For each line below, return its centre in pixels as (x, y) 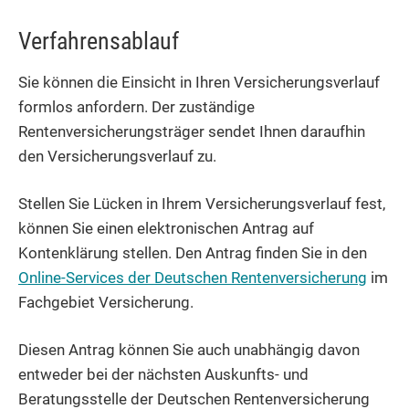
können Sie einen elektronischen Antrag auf (166, 229)
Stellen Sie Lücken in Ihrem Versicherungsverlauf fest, (202, 204)
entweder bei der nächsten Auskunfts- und (163, 375)
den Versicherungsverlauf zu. (117, 157)
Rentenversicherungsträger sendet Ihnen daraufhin (192, 132)
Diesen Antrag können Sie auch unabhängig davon (189, 350)
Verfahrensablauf (99, 42)
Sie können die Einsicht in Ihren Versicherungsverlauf (199, 83)
